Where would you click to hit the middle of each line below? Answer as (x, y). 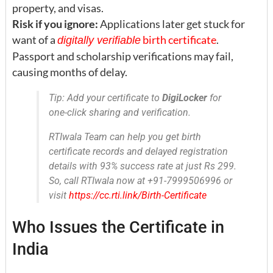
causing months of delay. (70, 72)
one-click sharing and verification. (120, 112)
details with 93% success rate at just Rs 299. (143, 166)
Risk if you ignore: (55, 23)
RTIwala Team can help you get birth (125, 136)
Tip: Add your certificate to (105, 97)
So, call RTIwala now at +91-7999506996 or (140, 180)
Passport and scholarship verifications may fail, (123, 56)
